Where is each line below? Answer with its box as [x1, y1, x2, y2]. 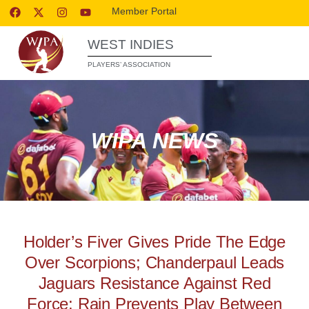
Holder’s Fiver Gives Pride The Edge [23, 232, 286, 251]
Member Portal [112, 6, 177, 17]
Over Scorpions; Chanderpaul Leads [24, 253, 285, 272]
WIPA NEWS [91, 128, 218, 153]
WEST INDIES [88, 37, 174, 52]
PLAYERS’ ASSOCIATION [88, 61, 170, 68]
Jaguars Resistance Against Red [38, 274, 271, 292]
